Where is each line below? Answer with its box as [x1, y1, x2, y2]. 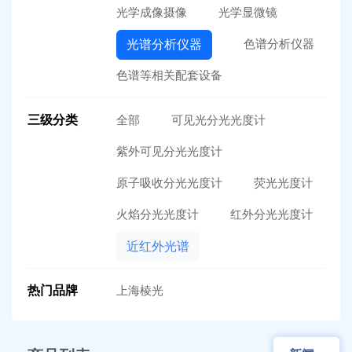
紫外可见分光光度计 [115, 144, 222, 158]
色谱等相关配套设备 [115, 68, 222, 82]
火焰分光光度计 [115, 207, 199, 221]
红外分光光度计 [229, 207, 313, 221]
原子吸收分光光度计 [115, 175, 222, 189]
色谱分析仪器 [243, 36, 314, 50]
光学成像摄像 [115, 5, 187, 19]
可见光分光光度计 [170, 112, 266, 126]
